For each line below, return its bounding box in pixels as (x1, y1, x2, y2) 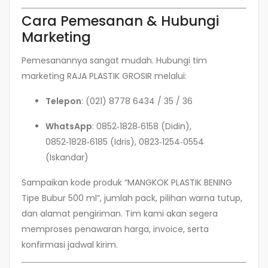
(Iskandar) (45, 151, 89, 163)
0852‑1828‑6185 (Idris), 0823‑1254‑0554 (45, 135, 204, 148)
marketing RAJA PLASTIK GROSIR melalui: (22, 69, 187, 82)
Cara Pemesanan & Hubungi (22, 11, 219, 31)
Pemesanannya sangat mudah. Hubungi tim (22, 54, 207, 66)
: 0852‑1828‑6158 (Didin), (92, 120, 191, 132)
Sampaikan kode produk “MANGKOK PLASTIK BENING (22, 176, 232, 188)
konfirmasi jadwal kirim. (22, 238, 118, 251)
